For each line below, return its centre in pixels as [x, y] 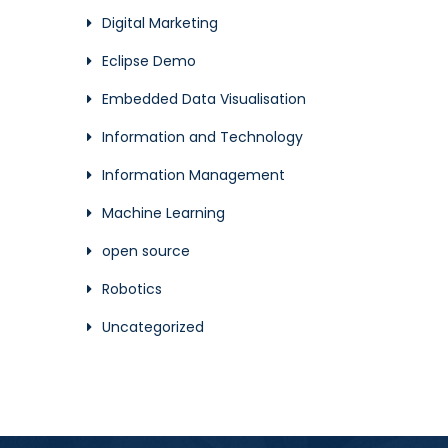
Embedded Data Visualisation [204, 99]
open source [146, 251]
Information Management [193, 175]
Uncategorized [153, 327]
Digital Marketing [160, 23]
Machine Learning [163, 213]
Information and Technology [202, 137]
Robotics [132, 289]
